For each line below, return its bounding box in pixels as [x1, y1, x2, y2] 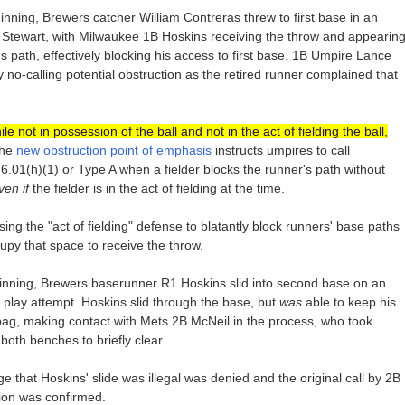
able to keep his [301, 295, 396, 310]
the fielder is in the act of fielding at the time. [28, 181, 285, 196]
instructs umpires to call [211, 143, 350, 158]
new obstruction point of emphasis [15, 143, 212, 158]
